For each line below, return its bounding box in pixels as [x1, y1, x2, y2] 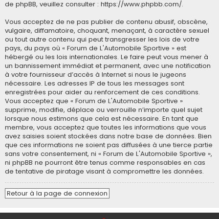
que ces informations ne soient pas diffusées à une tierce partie [5, 140, 213, 150]
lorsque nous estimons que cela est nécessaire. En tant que [5, 113, 198, 123]
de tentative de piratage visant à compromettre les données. [5, 166, 204, 176]
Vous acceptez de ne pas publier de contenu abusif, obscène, [5, 17, 208, 26]
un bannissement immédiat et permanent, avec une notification [5, 61, 211, 70]
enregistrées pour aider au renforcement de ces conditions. [5, 87, 200, 97]
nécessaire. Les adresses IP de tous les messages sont [5, 78, 184, 88]
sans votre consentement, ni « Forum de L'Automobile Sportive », [5, 149, 212, 158]
